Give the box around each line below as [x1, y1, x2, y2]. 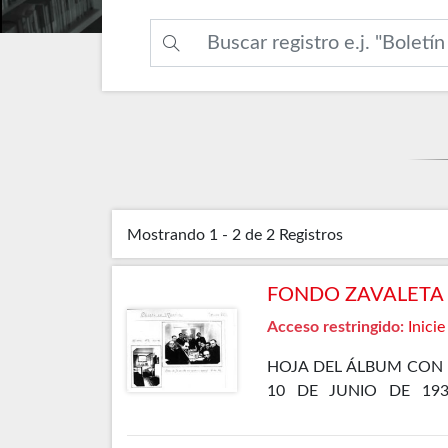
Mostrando [127, 227, 205, 244]
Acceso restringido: [267, 319, 404, 336]
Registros [279, 227, 343, 244]
